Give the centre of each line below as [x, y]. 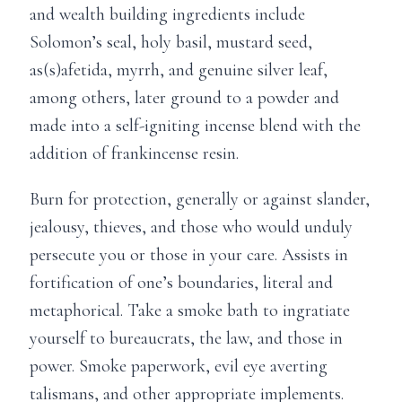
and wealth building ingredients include [167, 14]
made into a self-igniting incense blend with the [195, 125]
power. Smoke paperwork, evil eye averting [179, 366]
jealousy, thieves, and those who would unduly [191, 227]
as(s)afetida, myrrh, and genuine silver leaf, [179, 70]
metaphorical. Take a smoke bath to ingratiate [190, 310]
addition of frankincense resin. [134, 153]
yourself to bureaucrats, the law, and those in [186, 338]
